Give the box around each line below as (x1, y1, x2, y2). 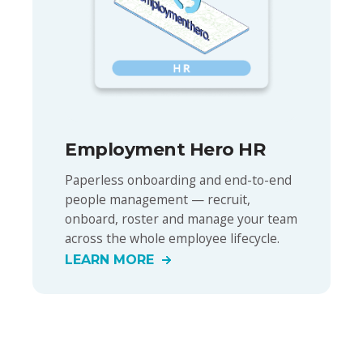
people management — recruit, (65, 190, 250, 208)
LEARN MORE (65, 252, 154, 268)
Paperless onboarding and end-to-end (65, 170, 292, 189)
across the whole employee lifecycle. (65, 228, 280, 247)
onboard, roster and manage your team (65, 209, 297, 228)
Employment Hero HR (65, 138, 265, 160)
